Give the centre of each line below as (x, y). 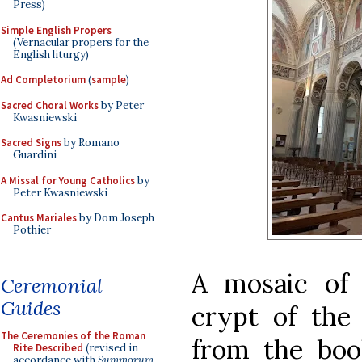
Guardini (35, 155)
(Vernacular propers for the (81, 42)
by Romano (90, 143)
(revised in (111, 347)
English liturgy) (51, 54)
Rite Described (48, 347)
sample (109, 80)
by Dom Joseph (116, 218)
